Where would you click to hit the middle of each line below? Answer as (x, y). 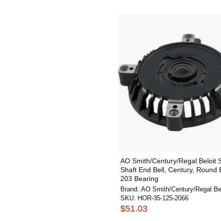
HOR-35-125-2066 (163, 198)
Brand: (131, 189)
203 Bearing (139, 179)
